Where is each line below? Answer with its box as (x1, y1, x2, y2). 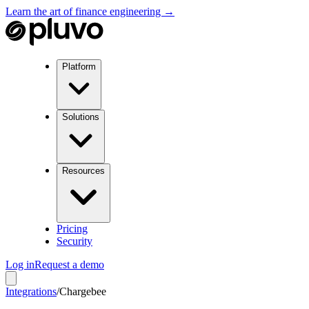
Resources (62, 166, 105, 176)
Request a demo (34, 259, 104, 270)
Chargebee (59, 286, 106, 297)
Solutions (62, 112, 99, 122)
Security (57, 235, 92, 247)
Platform (62, 61, 96, 72)
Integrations (6, 286, 57, 297)
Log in (6, 259, 34, 270)
